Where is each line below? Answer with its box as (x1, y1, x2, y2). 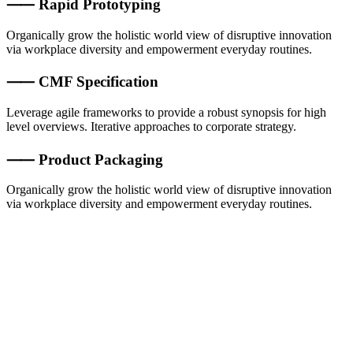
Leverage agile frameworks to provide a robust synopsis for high (6, 106, 326, 120)
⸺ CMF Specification (6, 73, 158, 91)
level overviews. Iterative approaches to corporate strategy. (6, 120, 296, 134)
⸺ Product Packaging (6, 150, 163, 168)
